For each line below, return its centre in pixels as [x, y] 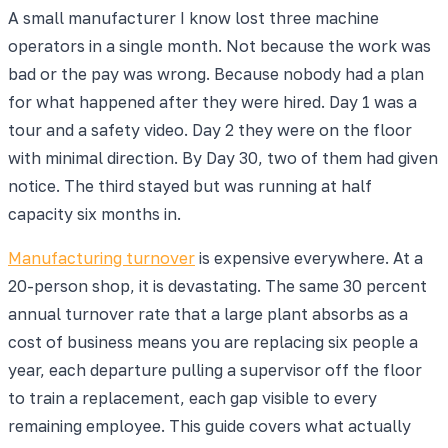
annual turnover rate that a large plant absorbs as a [208, 313]
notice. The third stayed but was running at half [190, 185]
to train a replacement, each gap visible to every [192, 397]
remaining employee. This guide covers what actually [209, 425]
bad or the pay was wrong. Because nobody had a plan [216, 73]
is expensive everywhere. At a [309, 257]
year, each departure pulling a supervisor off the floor [215, 369]
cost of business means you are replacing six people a [213, 341]
